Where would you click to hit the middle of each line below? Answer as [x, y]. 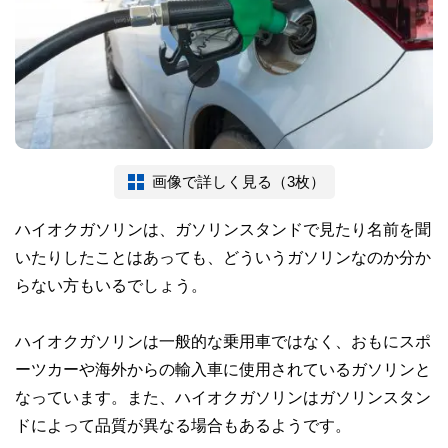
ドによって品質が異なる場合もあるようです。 [183, 424]
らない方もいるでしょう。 [111, 284]
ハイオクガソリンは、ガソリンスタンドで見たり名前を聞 [223, 228]
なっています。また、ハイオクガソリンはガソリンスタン [223, 396]
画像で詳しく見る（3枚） [238, 181]
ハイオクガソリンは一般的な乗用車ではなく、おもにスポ [223, 340]
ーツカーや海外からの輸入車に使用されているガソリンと [223, 368]
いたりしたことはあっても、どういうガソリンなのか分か [223, 256]
